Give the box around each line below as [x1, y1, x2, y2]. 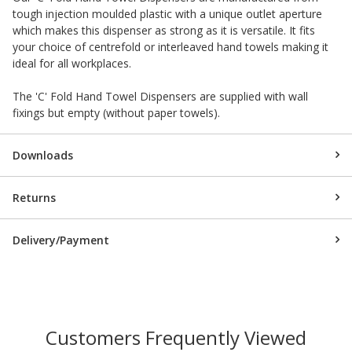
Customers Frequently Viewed [46, 324, 306, 350]
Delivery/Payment [13, 232, 109, 247]
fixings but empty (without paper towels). [13, 104, 220, 120]
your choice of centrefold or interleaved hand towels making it [13, 38, 328, 54]
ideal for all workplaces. [13, 55, 131, 71]
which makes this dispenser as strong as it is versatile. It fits [13, 22, 315, 38]
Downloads [13, 147, 73, 163]
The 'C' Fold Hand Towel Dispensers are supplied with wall [13, 88, 308, 104]
